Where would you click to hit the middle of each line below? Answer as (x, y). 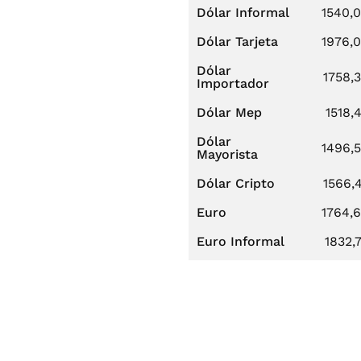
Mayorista (227, 154)
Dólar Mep (229, 112)
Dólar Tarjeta (237, 41)
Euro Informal (241, 241)
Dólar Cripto (236, 183)
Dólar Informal (243, 12)
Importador (233, 83)
